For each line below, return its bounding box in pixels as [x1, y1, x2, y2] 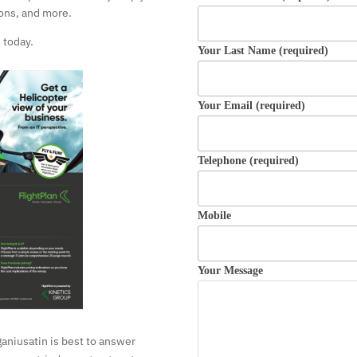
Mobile [197, 210, 231, 222]
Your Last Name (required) [197, 45, 328, 57]
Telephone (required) [197, 155, 299, 167]
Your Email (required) [197, 100, 305, 112]
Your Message [197, 265, 263, 277]
